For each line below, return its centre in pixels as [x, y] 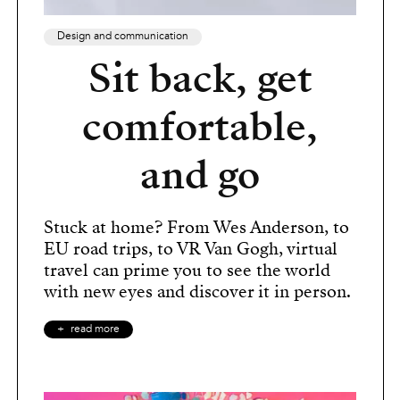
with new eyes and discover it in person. [197, 291]
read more [95, 329]
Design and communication [123, 36]
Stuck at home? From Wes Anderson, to [196, 227]
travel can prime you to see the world [187, 270]
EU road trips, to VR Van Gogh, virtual [191, 248]
